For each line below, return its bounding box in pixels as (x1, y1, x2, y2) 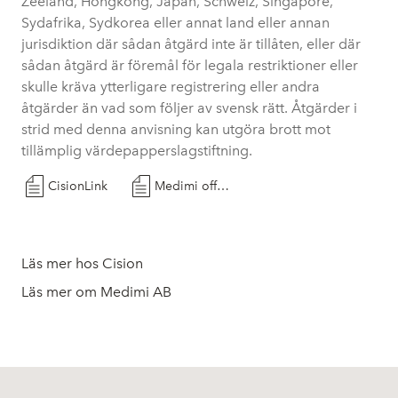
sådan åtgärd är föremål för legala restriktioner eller (21, 57, 358, 74)
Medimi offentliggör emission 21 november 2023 (217, 179, 229, 194)
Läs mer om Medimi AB (21, 283, 171, 300)
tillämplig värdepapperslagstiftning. (21, 142, 252, 159)
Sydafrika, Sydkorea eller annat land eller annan (21, 14, 330, 31)
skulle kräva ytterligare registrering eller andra (21, 78, 320, 95)
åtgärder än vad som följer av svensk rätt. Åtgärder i (21, 99, 357, 116)
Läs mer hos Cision (21, 255, 143, 272)
